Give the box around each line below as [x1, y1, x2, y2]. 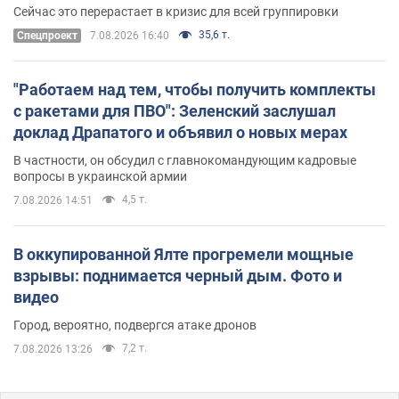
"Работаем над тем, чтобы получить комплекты [13, 79, 376, 99]
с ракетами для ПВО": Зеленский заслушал [13, 101, 336, 120]
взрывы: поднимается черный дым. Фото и [13, 265, 342, 285]
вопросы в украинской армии [13, 168, 187, 183]
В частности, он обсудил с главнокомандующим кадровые [13, 152, 356, 167]
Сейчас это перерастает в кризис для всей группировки [13, 4, 338, 19]
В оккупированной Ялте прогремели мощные [13, 244, 354, 264]
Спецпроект [17, 28, 77, 42]
